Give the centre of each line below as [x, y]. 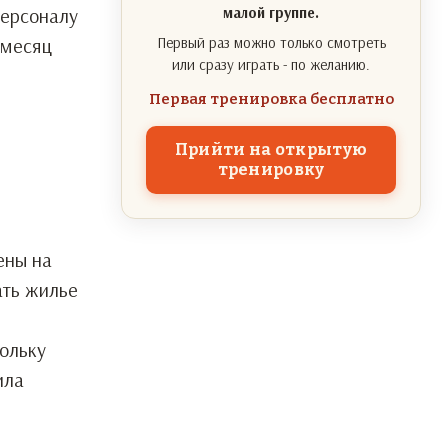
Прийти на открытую [271, 149]
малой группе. [271, 12]
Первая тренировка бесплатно [271, 99]
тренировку [271, 169]
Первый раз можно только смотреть [271, 42]
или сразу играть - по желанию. [271, 64]
